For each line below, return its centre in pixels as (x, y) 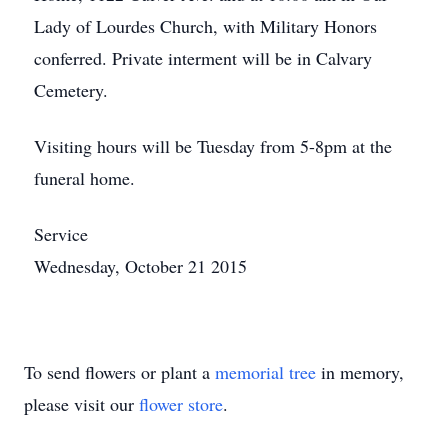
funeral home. (84, 178)
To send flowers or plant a (119, 372)
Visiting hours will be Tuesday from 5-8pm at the (213, 146)
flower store (181, 404)
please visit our (81, 404)
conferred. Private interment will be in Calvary (203, 58)
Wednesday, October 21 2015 (140, 266)
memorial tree (265, 372)
